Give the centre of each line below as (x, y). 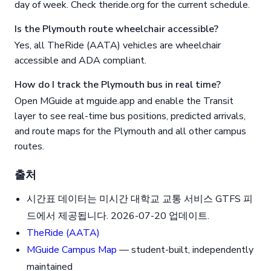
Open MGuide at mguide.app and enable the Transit (124, 101)
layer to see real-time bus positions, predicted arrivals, (130, 116)
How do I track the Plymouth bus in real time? (118, 85)
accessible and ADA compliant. (80, 61)
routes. (29, 147)
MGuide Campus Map (72, 250)
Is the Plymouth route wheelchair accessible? (116, 29)
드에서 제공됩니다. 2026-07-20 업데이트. (118, 216)
